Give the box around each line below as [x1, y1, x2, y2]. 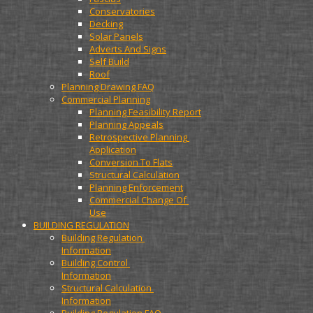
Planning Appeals [89, 118, 163, 131]
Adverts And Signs [89, 43, 166, 55]
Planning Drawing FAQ [61, 80, 154, 93]
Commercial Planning [61, 93, 150, 105]
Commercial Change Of [89, 194, 187, 206]
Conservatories [89, 5, 155, 17]
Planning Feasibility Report [89, 105, 201, 118]
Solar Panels [89, 30, 143, 43]
